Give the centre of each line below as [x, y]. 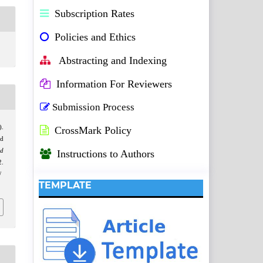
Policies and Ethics [94, 37]
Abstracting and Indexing [112, 60]
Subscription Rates [93, 13]
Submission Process [93, 107]
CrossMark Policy [92, 130]
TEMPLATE [65, 185]
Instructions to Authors [106, 154]
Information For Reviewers [114, 84]
